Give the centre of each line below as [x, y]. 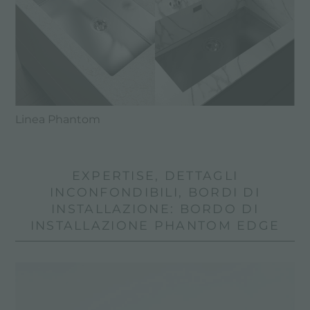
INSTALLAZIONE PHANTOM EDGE [155, 225]
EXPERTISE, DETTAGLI [155, 175]
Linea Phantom [58, 119]
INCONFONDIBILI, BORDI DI [155, 192]
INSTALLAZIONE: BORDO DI [155, 208]
